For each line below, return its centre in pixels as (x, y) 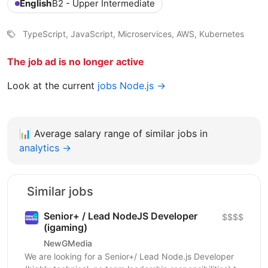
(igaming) (66, 228)
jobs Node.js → (132, 86)
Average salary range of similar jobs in (121, 134)
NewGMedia (68, 243)
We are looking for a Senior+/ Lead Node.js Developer (129, 257)
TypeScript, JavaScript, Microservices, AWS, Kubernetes (133, 34)
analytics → (45, 148)
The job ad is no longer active (76, 62)
